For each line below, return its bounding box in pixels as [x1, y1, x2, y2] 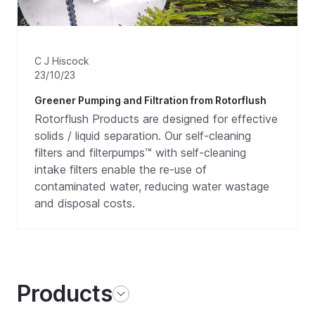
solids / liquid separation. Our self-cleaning [34, 129, 251, 143]
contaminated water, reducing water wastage [34, 179, 269, 194]
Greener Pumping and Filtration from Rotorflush [34, 94, 266, 107]
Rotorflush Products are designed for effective [34, 112, 278, 127]
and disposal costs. [34, 196, 135, 211]
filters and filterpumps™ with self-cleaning [34, 146, 246, 160]
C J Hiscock [34, 55, 89, 67]
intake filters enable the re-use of [34, 162, 207, 177]
